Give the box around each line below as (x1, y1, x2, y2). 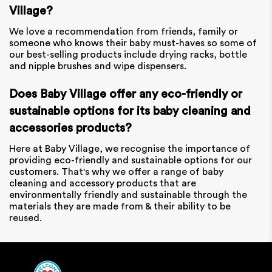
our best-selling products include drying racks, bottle (9, 49, 247, 59)
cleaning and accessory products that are (9, 178, 196, 188)
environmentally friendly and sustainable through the (9, 189, 247, 200)
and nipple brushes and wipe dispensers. (9, 61, 186, 71)
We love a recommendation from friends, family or (9, 26, 238, 36)
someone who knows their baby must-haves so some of (9, 38, 257, 48)
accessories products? (9, 121, 132, 134)
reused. (9, 212, 42, 223)
